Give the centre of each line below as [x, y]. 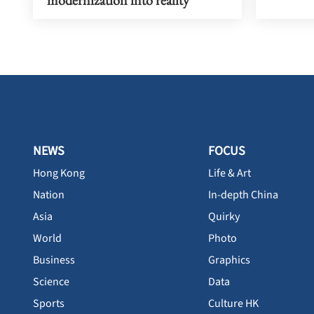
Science [51, 282]
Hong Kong [59, 173]
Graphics [229, 260]
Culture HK [233, 304]
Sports [49, 304]
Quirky [224, 217]
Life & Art [230, 173]
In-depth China [243, 195]
